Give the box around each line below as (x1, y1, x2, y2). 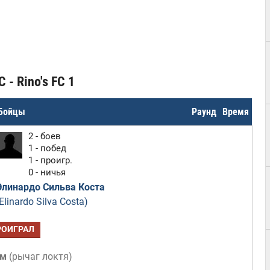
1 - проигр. (28, 155, 72, 166)
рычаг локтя (11, 251, 69, 262)
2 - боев (28, 131, 61, 142)
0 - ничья (28, 167, 66, 178)
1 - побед (28, 143, 66, 154)
